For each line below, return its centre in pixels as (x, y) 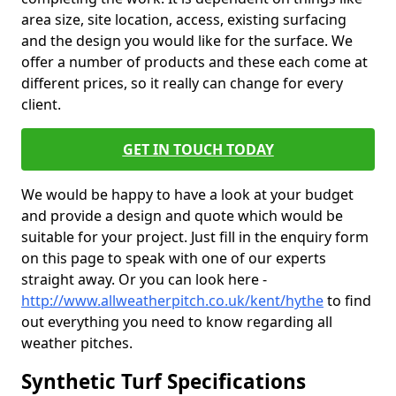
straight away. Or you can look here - (144, 279)
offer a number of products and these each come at (194, 62)
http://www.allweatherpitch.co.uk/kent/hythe (172, 301)
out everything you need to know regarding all (177, 322)
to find (347, 301)
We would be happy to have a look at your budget (187, 194)
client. (41, 104)
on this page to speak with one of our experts (174, 258)
